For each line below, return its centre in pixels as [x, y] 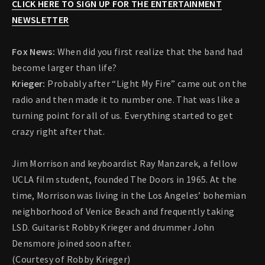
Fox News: [35, 52]
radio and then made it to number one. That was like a [126, 100]
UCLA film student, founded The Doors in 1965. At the [125, 180]
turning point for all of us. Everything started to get [122, 116]
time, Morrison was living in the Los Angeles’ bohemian [129, 195]
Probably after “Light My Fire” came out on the [146, 84]
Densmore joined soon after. [72, 243]
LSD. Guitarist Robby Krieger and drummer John [113, 227]
